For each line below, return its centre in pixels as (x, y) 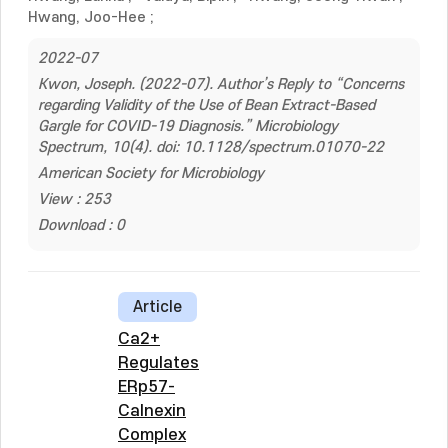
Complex (152, 435)
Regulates (158, 363)
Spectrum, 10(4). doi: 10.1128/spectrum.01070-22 (211, 147)
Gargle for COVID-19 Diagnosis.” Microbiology (188, 126)
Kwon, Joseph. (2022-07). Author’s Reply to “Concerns (221, 84)
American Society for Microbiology (151, 173)
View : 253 (74, 199)
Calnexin (152, 411)
